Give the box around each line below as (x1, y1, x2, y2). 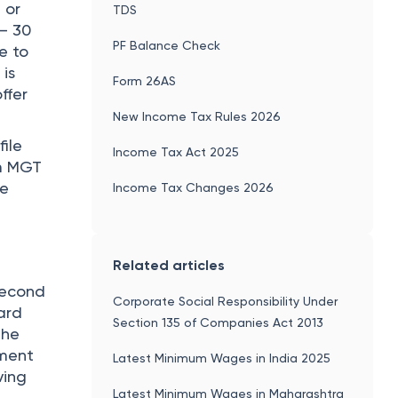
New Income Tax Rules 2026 (113, 108, 282, 123)
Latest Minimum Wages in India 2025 (113, 350, 331, 365)
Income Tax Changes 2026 (113, 179, 275, 195)
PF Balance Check (113, 37, 221, 52)
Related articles (113, 256, 226, 274)
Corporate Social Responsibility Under (113, 293, 338, 308)
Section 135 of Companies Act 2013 (113, 314, 324, 330)
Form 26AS (113, 73, 177, 88)
